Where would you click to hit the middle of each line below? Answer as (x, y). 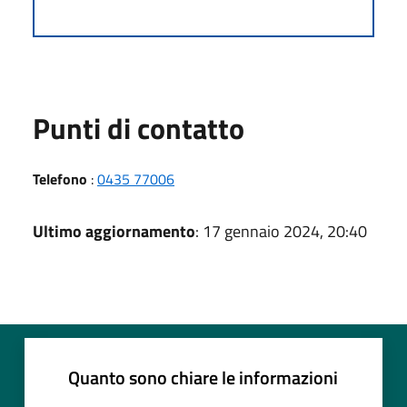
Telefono (60, 179)
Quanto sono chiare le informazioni (203, 377)
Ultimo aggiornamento (114, 231)
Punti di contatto (139, 128)
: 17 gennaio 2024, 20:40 (281, 231)
